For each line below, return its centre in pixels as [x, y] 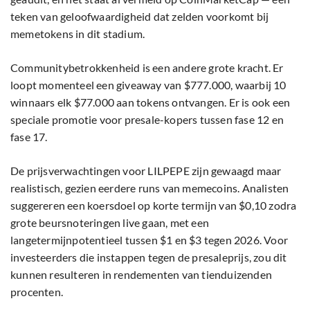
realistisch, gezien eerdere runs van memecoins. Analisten [150, 188]
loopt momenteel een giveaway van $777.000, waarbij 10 [148, 85]
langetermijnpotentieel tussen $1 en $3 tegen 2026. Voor [149, 240]
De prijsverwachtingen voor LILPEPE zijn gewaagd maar [146, 171]
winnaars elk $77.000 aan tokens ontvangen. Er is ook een [151, 102]
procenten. [37, 292]
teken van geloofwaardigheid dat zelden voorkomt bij [140, 17]
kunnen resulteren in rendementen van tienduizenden [142, 275]
